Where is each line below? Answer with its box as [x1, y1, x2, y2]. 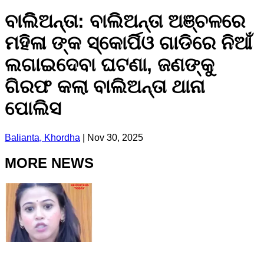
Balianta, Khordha [5, 132, 80, 143]
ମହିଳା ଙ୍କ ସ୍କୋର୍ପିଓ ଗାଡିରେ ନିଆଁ [5, 32, 252, 54]
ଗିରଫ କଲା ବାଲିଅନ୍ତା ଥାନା [5, 76, 205, 98]
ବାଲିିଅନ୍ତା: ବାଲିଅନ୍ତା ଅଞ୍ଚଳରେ [5, 11, 245, 32]
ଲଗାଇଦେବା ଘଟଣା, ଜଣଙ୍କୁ [5, 54, 214, 76]
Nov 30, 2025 [87, 132, 143, 143]
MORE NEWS [5, 154, 94, 171]
